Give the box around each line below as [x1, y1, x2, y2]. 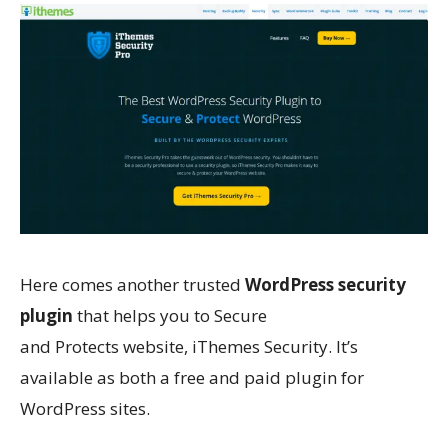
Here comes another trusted [20, 272, 245, 296]
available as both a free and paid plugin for [20, 365, 364, 389]
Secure [214, 303, 267, 327]
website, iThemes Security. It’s [119, 334, 358, 358]
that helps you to [73, 303, 214, 327]
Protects [55, 334, 119, 358]
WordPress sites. [20, 396, 150, 420]
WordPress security [245, 272, 406, 296]
